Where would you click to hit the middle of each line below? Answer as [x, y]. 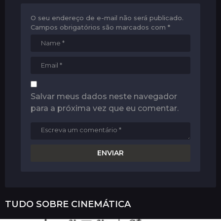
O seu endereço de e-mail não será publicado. [107, 18]
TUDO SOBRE [38, 204]
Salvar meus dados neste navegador [104, 96]
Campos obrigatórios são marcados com [99, 27]
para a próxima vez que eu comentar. [105, 108]
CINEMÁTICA [101, 204]
